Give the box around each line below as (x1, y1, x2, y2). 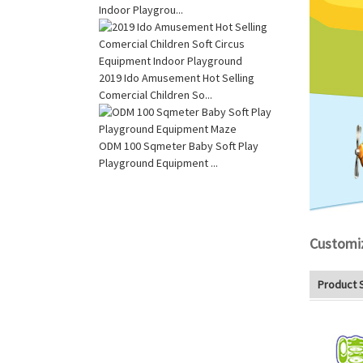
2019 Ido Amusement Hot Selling (99, 70, 254, 85)
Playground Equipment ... (99, 155, 218, 170)
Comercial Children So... (99, 87, 212, 102)
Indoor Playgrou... (99, 2, 183, 17)
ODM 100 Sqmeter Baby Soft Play (99, 138, 258, 153)
